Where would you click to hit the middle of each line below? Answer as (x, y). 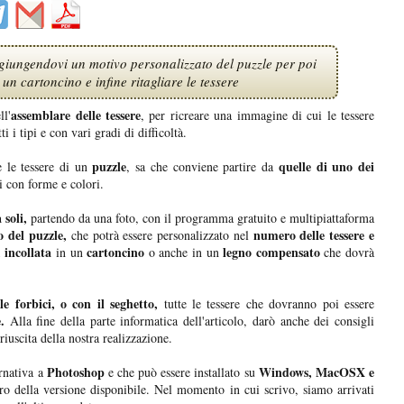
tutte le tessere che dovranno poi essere (266, 304)
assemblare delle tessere (76, 115)
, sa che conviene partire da (202, 167)
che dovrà (347, 252)
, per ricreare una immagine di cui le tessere (258, 115)
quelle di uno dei (326, 167)
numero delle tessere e (314, 235)
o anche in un (184, 252)
